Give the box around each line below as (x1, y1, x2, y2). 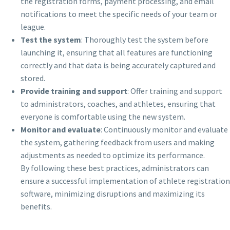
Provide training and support (21, 86, 127, 97)
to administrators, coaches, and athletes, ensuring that (21, 99, 216, 109)
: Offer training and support (127, 86, 222, 97)
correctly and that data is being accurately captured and (21, 60, 216, 71)
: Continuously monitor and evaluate (101, 124, 228, 135)
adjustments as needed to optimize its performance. (21, 150, 205, 161)
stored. (21, 73, 45, 84)
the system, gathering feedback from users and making (21, 137, 215, 148)
